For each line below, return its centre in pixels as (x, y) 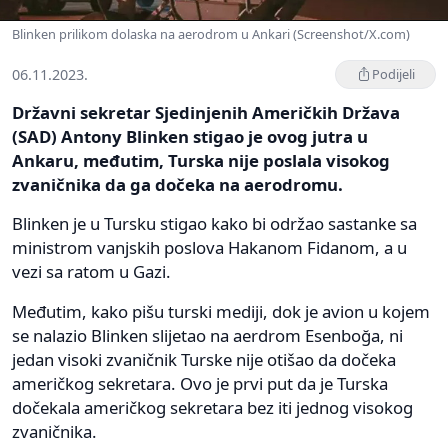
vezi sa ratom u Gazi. (91, 271)
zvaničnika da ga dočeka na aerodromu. (177, 184)
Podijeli (393, 73)
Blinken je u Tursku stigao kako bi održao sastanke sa (214, 223)
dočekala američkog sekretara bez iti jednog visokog (212, 407)
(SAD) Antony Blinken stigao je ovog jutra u (190, 136)
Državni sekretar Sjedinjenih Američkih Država (206, 112)
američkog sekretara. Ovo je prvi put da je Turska (200, 383)
